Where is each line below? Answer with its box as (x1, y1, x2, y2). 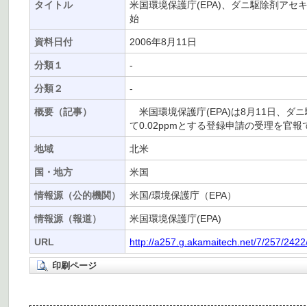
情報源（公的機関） (34, 191, 121, 201)
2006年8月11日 (130, 37, 197, 47)
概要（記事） (34, 107, 92, 117)
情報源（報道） (34, 214, 101, 224)
